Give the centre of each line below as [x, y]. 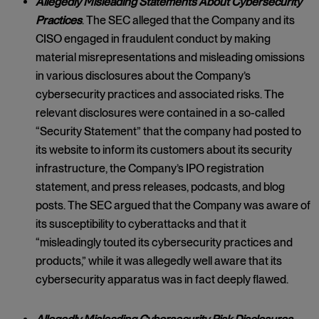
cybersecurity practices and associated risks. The [160, 94]
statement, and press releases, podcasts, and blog [160, 187]
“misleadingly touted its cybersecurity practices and [164, 242]
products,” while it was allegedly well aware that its [159, 261]
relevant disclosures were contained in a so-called [160, 113]
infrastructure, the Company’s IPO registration [150, 168]
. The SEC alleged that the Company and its [188, 20]
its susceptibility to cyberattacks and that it [141, 224]
